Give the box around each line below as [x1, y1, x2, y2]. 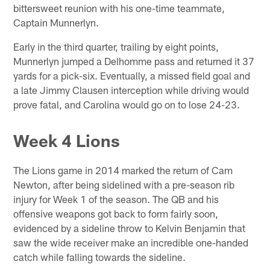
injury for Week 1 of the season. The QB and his [13, 192, 219, 205]
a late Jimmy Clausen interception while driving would [13, 84, 250, 96]
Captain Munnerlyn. [13, 16, 99, 29]
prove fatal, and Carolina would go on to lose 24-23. [13, 98, 240, 111]
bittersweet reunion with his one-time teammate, [13, 2, 225, 14]
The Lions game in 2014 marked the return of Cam [13, 163, 233, 176]
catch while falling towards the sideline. [13, 250, 186, 263]
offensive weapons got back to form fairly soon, [13, 207, 219, 219]
